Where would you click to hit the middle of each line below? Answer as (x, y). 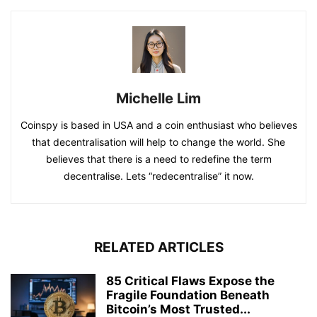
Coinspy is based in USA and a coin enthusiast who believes (158, 125)
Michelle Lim (158, 98)
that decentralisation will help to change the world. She (158, 142)
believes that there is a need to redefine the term (158, 159)
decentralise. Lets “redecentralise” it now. (158, 176)
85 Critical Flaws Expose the (190, 281)
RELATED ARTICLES (158, 247)
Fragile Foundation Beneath (188, 295)
